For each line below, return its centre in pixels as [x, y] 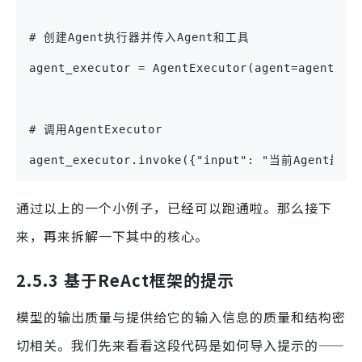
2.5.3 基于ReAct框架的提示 [125, 280]
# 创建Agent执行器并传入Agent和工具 [139, 38]
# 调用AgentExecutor [96, 130]
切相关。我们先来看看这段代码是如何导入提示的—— [181, 345]
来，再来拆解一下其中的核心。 [112, 236]
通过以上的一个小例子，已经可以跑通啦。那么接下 [174, 208]
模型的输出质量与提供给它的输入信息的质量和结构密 [181, 317]
